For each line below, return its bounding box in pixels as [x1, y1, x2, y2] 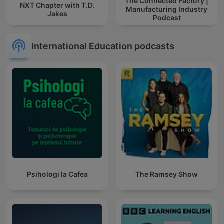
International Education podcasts [31, 40, 174, 51]
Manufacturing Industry [126, 5, 207, 14]
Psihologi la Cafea [26, 170, 88, 179]
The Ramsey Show [135, 170, 198, 179]
